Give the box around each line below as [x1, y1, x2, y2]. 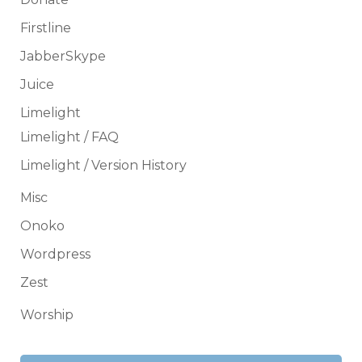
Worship [20, 306, 74, 322]
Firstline [20, 19, 71, 36]
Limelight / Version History [20, 157, 187, 173]
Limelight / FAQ [20, 128, 119, 145]
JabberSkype [20, 48, 106, 64]
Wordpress [20, 246, 90, 262]
